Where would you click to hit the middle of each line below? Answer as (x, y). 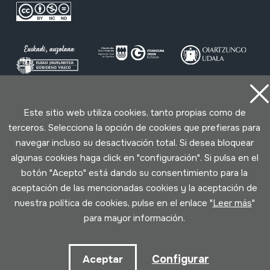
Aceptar (103, 259)
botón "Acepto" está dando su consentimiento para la (134, 173)
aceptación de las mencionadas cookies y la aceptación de (134, 188)
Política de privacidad (175, 111)
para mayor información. (134, 218)
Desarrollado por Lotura (135, 158)
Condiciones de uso (92, 111)
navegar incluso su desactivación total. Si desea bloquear (134, 143)
